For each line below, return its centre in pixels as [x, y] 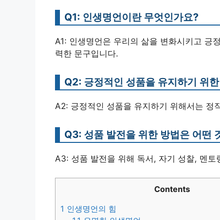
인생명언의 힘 [90, 208]
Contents [172, 189]
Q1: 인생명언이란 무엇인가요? [131, 17]
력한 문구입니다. [87, 54]
